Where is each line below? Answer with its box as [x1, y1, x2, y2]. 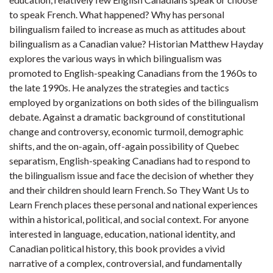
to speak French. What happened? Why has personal [9, 9, 224, 20]
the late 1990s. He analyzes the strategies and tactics [9, 82, 229, 93]
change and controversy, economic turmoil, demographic [9, 126, 244, 137]
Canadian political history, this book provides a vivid [9, 243, 225, 254]
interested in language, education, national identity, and [9, 228, 235, 239]
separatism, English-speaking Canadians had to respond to [9, 155, 250, 166]
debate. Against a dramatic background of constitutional [9, 111, 245, 122]
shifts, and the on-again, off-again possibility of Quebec [9, 140, 239, 152]
